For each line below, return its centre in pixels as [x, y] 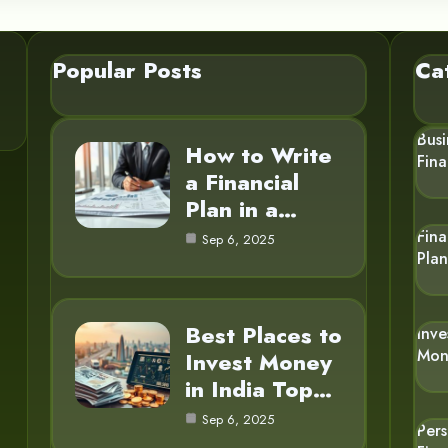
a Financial [241, 181]
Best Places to [263, 334]
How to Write [258, 154]
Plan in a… [240, 208]
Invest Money [258, 361]
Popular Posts [126, 69]
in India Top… [258, 388]
